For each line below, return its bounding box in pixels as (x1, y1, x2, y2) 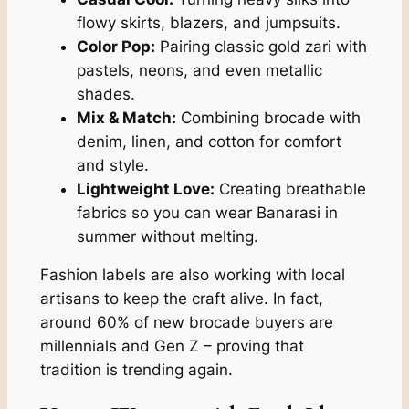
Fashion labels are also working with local (39, 266, 345, 285)
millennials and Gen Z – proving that (39, 337, 304, 356)
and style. (76, 155, 149, 174)
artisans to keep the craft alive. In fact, (39, 289, 323, 309)
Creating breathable (214, 179, 366, 198)
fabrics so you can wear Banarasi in (76, 203, 338, 222)
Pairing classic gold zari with (154, 37, 367, 56)
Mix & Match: (76, 108, 176, 127)
